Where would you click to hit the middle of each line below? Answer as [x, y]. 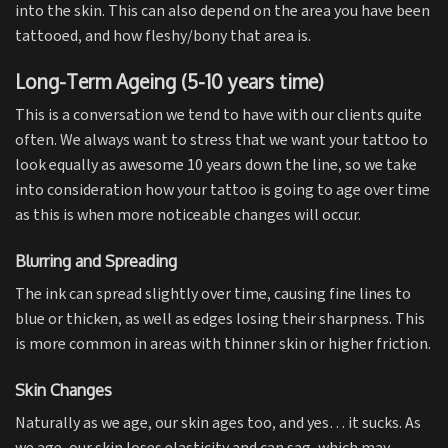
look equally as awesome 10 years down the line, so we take [216, 166]
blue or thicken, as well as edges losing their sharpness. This [220, 320]
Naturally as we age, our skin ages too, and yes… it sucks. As [218, 423]
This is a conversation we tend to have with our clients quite [218, 116]
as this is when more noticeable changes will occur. [188, 216]
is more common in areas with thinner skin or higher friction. [223, 345]
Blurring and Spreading [96, 261]
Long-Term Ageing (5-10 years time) [169, 81]
